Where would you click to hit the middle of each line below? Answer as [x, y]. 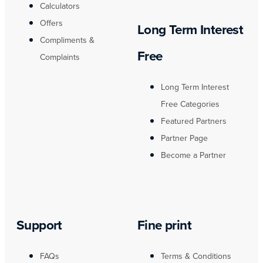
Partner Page [184, 139]
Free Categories [190, 104]
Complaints [60, 57]
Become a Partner [193, 156]
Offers [51, 23]
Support [39, 225]
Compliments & [67, 40]
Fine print [164, 225]
